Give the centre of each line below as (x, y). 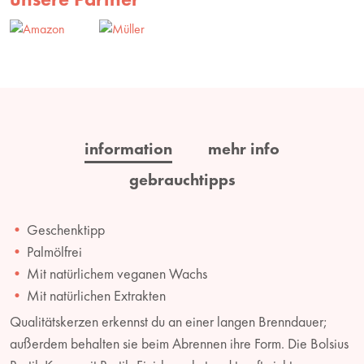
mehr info (244, 148)
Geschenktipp (66, 229)
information (128, 148)
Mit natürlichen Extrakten (96, 295)
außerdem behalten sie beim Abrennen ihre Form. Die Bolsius (179, 343)
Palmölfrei (54, 251)
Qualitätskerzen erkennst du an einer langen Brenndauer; (169, 321)
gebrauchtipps (182, 179)
